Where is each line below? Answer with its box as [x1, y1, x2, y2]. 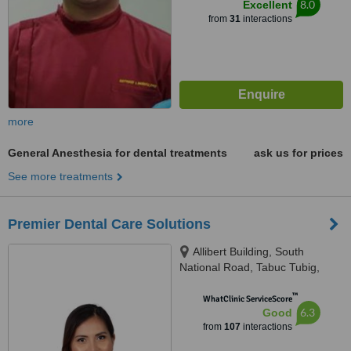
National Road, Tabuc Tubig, [179, 261, 320, 273]
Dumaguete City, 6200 [179, 277, 290, 289]
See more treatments [8, 170, 113, 183]
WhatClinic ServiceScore [202, 294, 292, 304]
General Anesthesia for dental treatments [8, 147, 227, 159]
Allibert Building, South [193, 245, 304, 258]
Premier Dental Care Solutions [8, 216, 211, 232]
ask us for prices [254, 147, 343, 159]
